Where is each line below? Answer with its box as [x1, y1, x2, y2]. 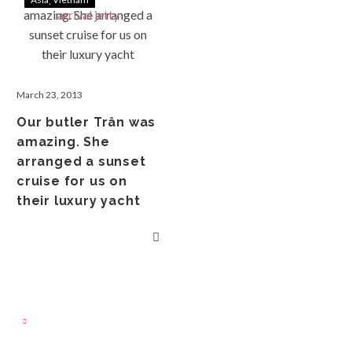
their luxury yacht [16, 193, 141, 208]
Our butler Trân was [16, 115, 156, 130]
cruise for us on [16, 174, 127, 189]
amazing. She [16, 134, 110, 149]
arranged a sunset [16, 154, 146, 169]
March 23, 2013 [16, 89, 82, 101]
